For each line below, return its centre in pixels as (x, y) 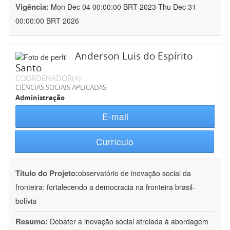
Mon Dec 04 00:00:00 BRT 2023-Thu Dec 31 (123, 7)
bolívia (26, 201)
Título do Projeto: (47, 173)
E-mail (115, 117)
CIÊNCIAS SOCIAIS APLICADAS (61, 88)
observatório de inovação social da (135, 173)
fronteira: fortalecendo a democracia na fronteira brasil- (105, 187)
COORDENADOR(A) (48, 78)
